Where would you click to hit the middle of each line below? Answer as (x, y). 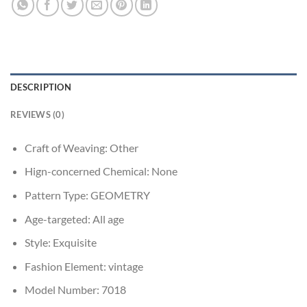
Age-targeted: (58, 219)
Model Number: (63, 290)
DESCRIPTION (41, 87)
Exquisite (74, 243)
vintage (125, 266)
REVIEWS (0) (37, 114)
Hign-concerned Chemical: (88, 171)
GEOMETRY (120, 195)
